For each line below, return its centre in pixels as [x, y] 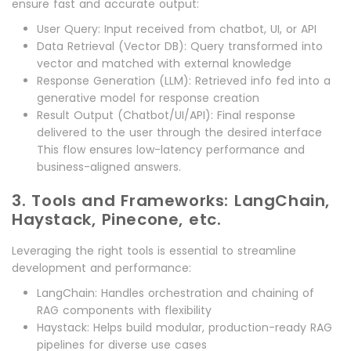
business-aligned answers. [109, 167]
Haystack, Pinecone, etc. [117, 220]
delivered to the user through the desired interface [179, 133]
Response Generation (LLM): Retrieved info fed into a [184, 81]
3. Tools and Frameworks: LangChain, [171, 201]
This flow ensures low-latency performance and [171, 150]
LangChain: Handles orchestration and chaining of [175, 293]
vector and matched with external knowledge [164, 64]
